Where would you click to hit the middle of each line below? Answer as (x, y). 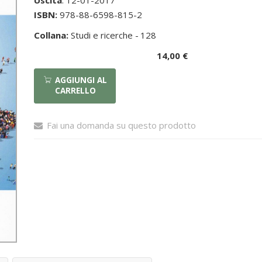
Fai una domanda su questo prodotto (122, 125)
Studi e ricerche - (104, 35)
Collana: (51, 35)
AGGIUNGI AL (81, 80)
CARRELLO (76, 91)
